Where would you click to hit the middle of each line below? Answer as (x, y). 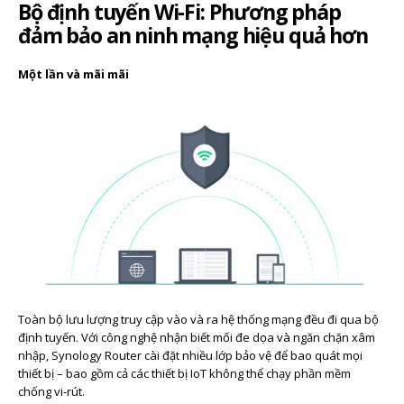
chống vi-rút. (51, 391)
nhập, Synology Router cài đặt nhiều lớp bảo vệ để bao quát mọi (190, 355)
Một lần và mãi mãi (73, 73)
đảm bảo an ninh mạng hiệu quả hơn (193, 35)
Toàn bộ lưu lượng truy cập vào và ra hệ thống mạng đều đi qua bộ (198, 319)
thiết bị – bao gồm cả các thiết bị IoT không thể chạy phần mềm (184, 373)
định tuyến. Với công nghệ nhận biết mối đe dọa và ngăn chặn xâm (197, 337)
